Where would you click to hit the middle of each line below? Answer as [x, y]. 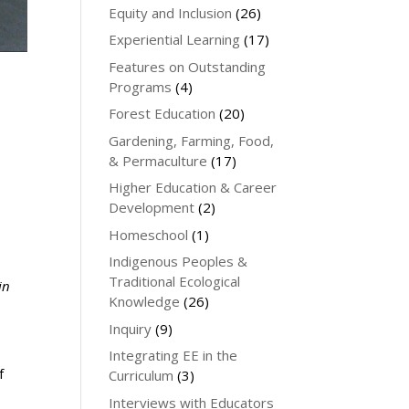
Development [152, 207]
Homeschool [149, 234]
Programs [141, 86]
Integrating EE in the [173, 355]
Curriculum [142, 375]
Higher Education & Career [193, 187]
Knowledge [145, 301]
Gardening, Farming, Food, [192, 140]
